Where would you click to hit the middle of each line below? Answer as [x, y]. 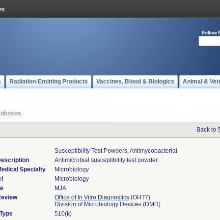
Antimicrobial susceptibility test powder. [107, 160]
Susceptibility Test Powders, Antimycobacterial [116, 151]
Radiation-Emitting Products [49, 82]
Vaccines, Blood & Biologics [135, 82]
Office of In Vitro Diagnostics [92, 197]
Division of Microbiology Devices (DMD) [108, 204]
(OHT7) [140, 197]
